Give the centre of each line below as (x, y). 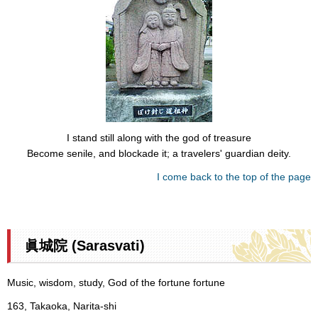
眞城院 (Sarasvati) (85, 246)
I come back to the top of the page (234, 176)
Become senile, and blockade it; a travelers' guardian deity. (159, 153)
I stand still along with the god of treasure (159, 137)
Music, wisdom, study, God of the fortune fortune (116, 283)
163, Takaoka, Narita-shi (62, 306)
